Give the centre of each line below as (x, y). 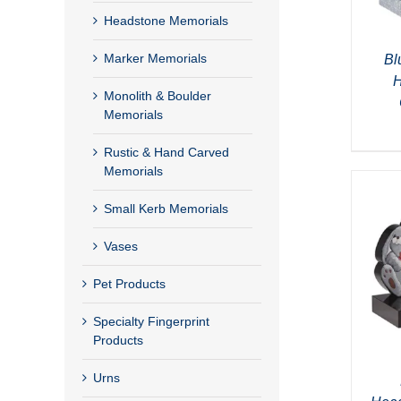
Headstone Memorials (166, 20)
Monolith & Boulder (158, 95)
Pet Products (129, 283)
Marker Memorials (155, 58)
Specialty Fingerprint (151, 321)
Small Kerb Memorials (166, 208)
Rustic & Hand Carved (166, 152)
